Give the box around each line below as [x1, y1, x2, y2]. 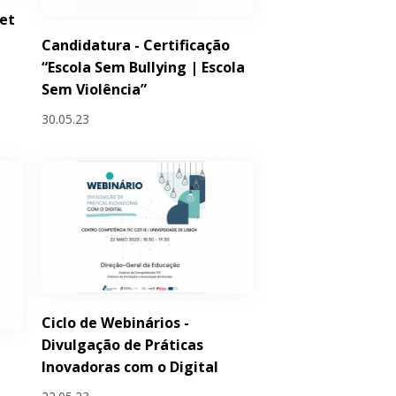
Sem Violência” [42, 79, 148, 99]
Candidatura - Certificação [42, 34, 231, 55]
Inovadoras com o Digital [42, 357, 219, 377]
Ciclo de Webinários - [42, 313, 190, 333]
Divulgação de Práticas [42, 335, 204, 355]
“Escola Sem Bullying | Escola [42, 57, 246, 77]
